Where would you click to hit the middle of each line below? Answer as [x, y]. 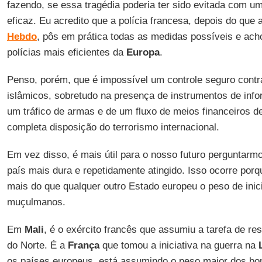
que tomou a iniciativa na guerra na [179, 245]
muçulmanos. [36, 202]
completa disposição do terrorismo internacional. [113, 127]
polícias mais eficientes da [66, 52]
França [83, 245]
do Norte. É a [37, 245]
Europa [143, 52]
